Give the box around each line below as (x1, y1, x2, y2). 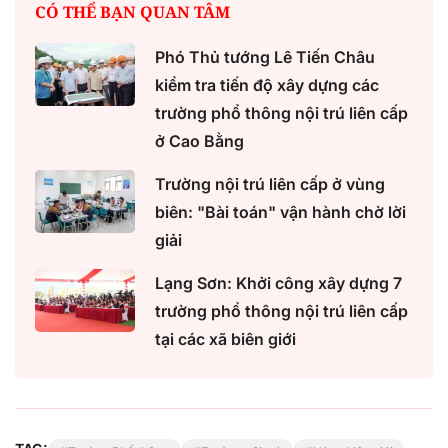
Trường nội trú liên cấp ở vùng (155, 174, 385, 195)
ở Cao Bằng (155, 131, 244, 152)
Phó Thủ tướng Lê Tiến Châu (155, 47, 375, 68)
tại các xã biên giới (155, 329, 296, 350)
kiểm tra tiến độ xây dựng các (155, 75, 379, 96)
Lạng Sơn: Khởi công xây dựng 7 (155, 273, 402, 294)
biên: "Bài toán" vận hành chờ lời (155, 202, 406, 223)
